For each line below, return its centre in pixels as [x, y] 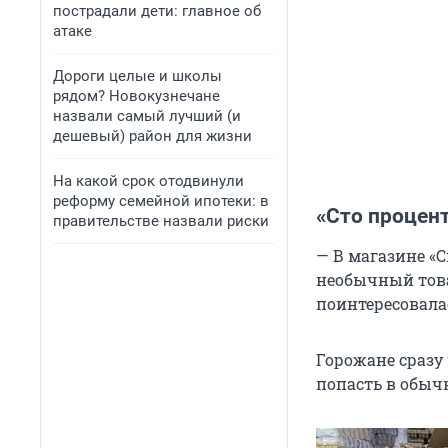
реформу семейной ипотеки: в [161, 201]
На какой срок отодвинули [148, 181]
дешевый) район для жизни [152, 136]
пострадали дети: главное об [157, 11]
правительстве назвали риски [161, 221]
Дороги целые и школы [137, 76]
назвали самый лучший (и [147, 116]
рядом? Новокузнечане [136, 96]
